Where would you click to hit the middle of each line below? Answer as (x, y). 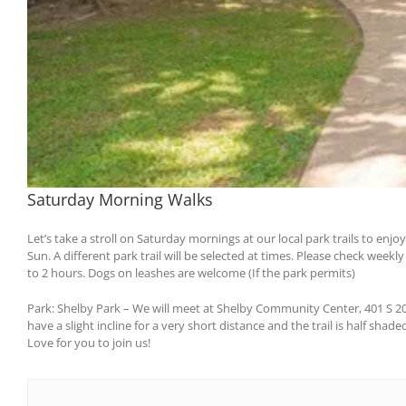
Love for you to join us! (89, 342)
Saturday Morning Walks (120, 199)
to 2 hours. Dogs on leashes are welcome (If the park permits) (191, 272)
